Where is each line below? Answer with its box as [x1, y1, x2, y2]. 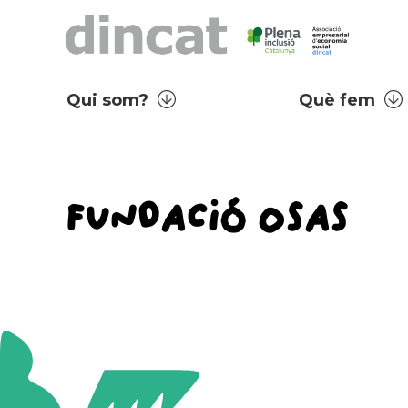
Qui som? [66, 90, 148, 110]
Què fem [298, 90, 375, 110]
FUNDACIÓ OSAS [66, 193, 348, 243]
